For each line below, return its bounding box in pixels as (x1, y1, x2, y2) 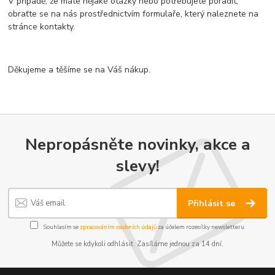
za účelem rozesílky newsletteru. (156, 222, 246, 231)
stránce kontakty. (8, 21, 76, 33)
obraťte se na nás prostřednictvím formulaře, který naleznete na (8, 8, 259, 20)
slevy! (115, 155, 160, 177)
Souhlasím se (42, 222, 80, 231)
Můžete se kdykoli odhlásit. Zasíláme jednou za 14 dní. (52, 239, 223, 249)
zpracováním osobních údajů (79, 222, 157, 231)
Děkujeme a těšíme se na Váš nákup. (8, 64, 151, 76)
